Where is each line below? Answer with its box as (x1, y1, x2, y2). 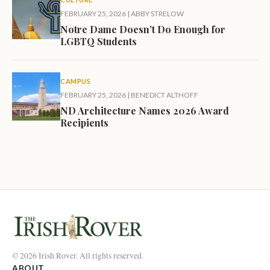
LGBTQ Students (60, 34, 137, 48)
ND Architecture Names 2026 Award (60, 104, 229, 117)
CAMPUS (60, 77, 90, 85)
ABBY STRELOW (131, 8, 184, 18)
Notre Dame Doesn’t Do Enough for (60, 22, 225, 36)
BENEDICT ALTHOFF (131, 90, 198, 99)
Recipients (60, 116, 108, 129)
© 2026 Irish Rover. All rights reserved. (12, 250, 143, 261)
